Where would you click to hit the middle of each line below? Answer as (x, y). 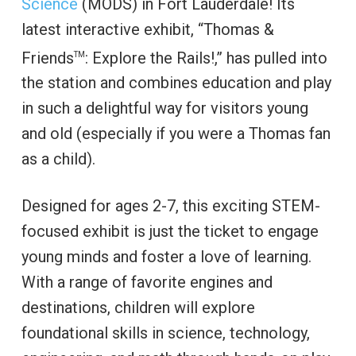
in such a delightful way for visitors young (164, 108)
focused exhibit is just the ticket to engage (170, 232)
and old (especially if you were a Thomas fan (176, 134)
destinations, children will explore (138, 308)
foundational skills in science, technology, (165, 333)
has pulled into (277, 58)
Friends (47, 58)
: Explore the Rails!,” (153, 58)
